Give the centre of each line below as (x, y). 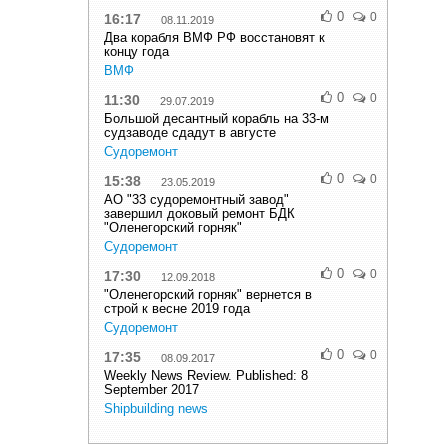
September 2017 (151, 389)
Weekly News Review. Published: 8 (206, 375)
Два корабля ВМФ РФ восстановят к (214, 37)
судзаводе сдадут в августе (190, 132)
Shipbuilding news (156, 408)
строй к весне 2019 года (177, 308)
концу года (136, 51)
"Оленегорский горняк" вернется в (208, 294)
